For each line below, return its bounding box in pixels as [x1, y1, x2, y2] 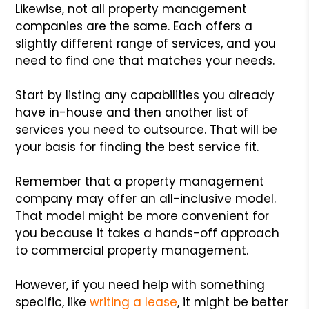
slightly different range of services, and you [15, 34, 277, 52]
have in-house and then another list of [15, 103, 249, 121]
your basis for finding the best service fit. [15, 138, 259, 155]
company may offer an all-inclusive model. [15, 190, 277, 207]
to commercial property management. [15, 241, 249, 259]
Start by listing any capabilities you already [15, 86, 275, 103]
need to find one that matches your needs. [15, 52, 275, 69]
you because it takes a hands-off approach [15, 224, 280, 241]
